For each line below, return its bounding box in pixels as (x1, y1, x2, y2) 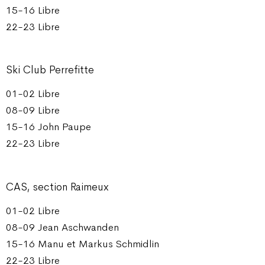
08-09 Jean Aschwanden (6, 221, 119, 234)
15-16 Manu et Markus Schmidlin (6, 237, 159, 251)
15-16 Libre (6, 3, 60, 17)
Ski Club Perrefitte (6, 63, 94, 76)
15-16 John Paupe (6, 120, 91, 134)
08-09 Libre (6, 104, 60, 117)
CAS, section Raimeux (6, 180, 109, 193)
